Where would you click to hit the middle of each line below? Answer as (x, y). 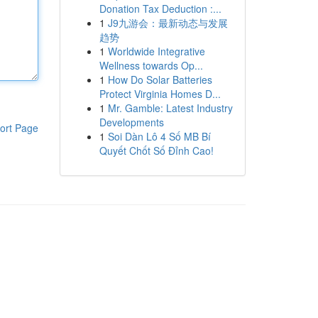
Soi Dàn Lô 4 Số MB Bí (159, 136)
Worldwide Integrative (156, 51)
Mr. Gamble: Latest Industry (170, 108)
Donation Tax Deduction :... (160, 9)
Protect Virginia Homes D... (160, 94)
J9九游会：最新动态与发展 (168, 23)
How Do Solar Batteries (160, 79)
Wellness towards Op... (151, 65)
